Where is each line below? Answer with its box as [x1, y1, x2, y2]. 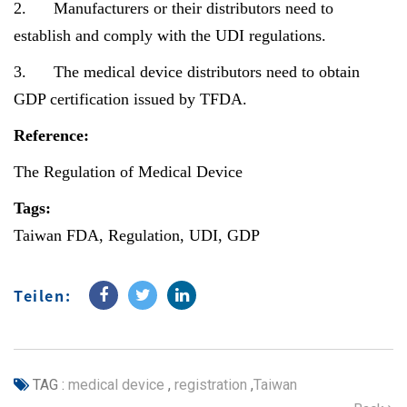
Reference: [14, 126, 89, 144]
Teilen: [14, 284, 72, 306]
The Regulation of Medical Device [14, 163, 243, 181]
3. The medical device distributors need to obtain [14, 63, 360, 81]
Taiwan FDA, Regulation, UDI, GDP [14, 226, 260, 244]
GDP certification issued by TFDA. [14, 90, 247, 108]
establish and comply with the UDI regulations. [14, 26, 326, 45]
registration [171, 376, 247, 393]
